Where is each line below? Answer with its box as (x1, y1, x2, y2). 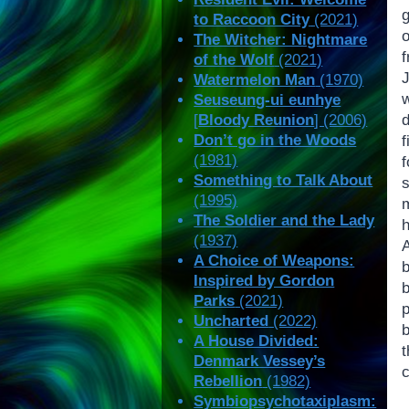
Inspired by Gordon (194, 272, 335, 290)
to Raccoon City (194, 11, 310, 29)
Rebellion (194, 372, 263, 391)
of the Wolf (194, 51, 275, 69)
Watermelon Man (194, 71, 316, 89)
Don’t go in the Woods (194, 131, 357, 150)
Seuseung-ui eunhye (194, 91, 341, 110)
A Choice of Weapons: (194, 252, 355, 270)
